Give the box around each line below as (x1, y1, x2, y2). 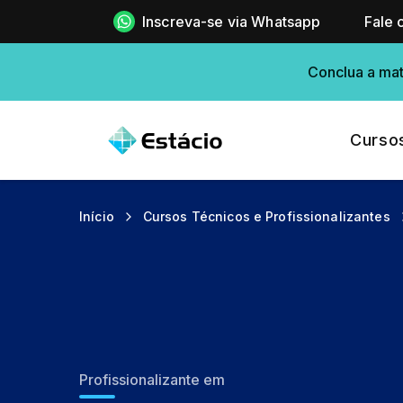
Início (79, 209, 114, 224)
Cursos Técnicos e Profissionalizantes (142, 209, 390, 224)
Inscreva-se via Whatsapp (141, 13, 321, 31)
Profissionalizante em (79, 371, 225, 389)
